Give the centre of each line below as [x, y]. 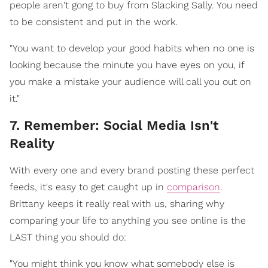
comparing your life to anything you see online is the [128, 220]
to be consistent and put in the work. [94, 22]
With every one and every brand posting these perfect [132, 170]
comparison [194, 187]
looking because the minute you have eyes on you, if [127, 65]
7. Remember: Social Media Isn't [114, 125]
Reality [32, 143]
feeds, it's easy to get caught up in [88, 187]
